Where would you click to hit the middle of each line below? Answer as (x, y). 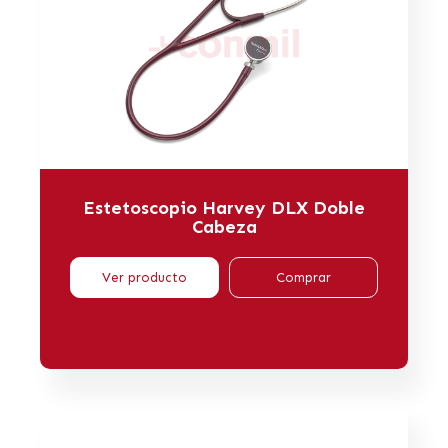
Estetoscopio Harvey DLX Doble (224, 208)
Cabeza (224, 227)
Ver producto (144, 278)
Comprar (303, 278)
